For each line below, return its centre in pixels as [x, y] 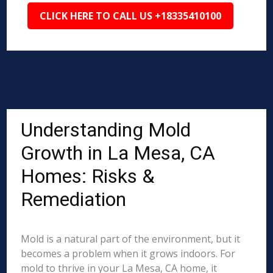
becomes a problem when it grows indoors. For [128, 253]
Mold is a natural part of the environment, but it [131, 239]
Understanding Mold [106, 130]
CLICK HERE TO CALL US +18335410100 [131, 16]
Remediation [74, 199]
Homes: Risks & [88, 176]
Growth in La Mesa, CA [118, 153]
